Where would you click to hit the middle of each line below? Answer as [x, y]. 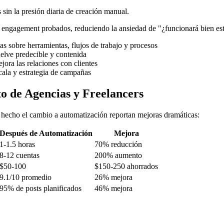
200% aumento [118, 155]
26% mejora [113, 177]
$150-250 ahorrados [126, 166]
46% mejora [113, 188]
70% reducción [118, 144]
